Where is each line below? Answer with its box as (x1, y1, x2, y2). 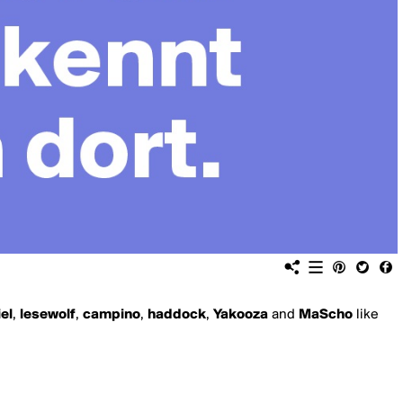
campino (83, 308, 140, 322)
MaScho (299, 308, 353, 322)
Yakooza (213, 308, 268, 322)
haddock (148, 308, 206, 322)
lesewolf (20, 308, 76, 322)
